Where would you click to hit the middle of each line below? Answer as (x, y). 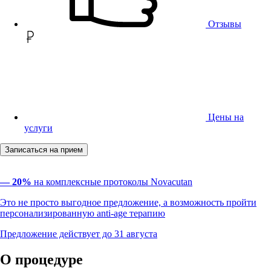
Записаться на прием (44, 150)
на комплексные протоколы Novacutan (112, 182)
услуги (38, 128)
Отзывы (224, 24)
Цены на (225, 117)
